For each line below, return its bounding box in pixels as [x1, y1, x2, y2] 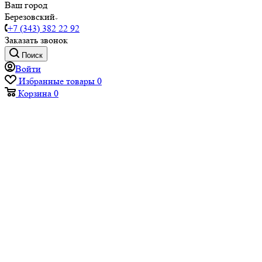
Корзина [18, 88, 51, 99]
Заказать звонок [5, 35, 68, 46]
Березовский [5, 11, 55, 22]
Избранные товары [19, 75, 95, 87]
